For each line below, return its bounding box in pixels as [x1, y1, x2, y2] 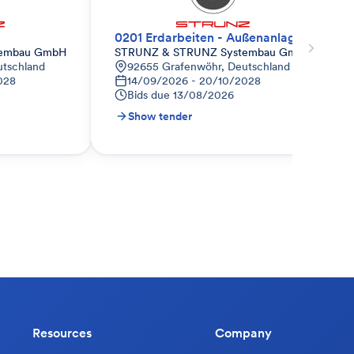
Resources [32, 325, 92, 341]
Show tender [128, 109, 192, 123]
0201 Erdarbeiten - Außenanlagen [115, 29, 310, 45]
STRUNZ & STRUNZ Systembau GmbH [115, 45, 311, 59]
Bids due [127, 88, 170, 102]
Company [215, 325, 272, 341]
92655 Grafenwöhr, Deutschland [127, 59, 290, 73]
